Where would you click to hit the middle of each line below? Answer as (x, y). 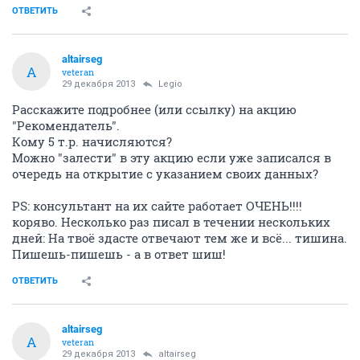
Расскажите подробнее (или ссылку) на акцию (154, 109)
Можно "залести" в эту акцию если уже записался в (172, 157)
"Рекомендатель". (66, 125)
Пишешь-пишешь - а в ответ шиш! (119, 254)
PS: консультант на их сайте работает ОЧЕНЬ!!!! (157, 206)
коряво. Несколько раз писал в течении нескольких (171, 222)
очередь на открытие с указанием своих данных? (165, 174)
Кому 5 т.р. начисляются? (92, 141)
